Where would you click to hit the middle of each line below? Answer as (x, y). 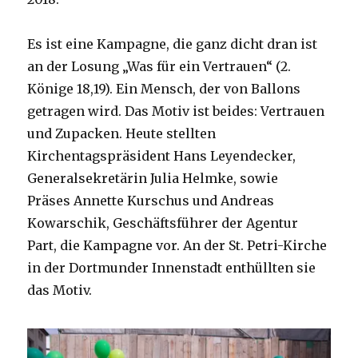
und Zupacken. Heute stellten (122, 134)
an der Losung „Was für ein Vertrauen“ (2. (159, 67)
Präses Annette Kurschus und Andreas (151, 201)
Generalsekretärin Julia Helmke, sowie (153, 179)
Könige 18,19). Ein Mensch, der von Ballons (164, 89)
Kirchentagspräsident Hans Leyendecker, (162, 156)
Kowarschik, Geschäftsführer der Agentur (163, 223)
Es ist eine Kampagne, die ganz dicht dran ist (173, 44)
